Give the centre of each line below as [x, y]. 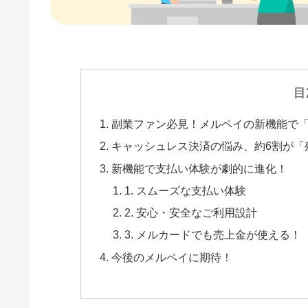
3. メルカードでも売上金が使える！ [213, 235]
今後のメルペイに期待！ [172, 257]
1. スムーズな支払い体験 [186, 190]
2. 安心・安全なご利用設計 [191, 213]
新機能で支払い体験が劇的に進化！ [199, 168]
